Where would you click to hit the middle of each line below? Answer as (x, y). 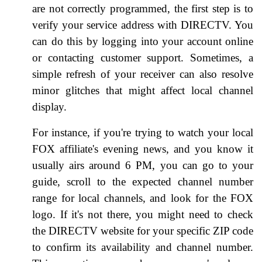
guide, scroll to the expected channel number (143, 181)
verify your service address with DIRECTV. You (143, 25)
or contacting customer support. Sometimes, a (143, 57)
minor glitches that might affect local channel (143, 90)
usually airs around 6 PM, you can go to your (143, 165)
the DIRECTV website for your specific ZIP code (143, 230)
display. (49, 106)
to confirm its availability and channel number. (143, 247)
